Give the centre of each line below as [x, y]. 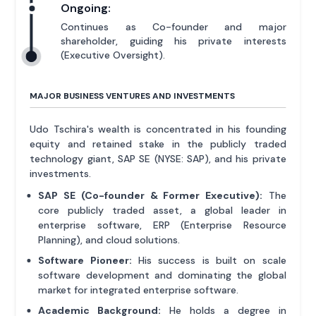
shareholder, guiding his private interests [174, 41]
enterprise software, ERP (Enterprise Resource [162, 225]
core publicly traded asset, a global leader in [162, 211]
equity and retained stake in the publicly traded [158, 144]
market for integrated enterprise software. [139, 290]
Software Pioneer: [85, 261]
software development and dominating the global [162, 275]
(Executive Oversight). [113, 55]
